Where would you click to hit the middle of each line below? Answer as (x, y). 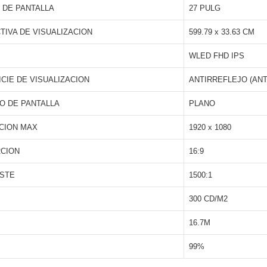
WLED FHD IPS (217, 56)
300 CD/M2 (208, 199)
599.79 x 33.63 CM (222, 32)
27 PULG (205, 8)
